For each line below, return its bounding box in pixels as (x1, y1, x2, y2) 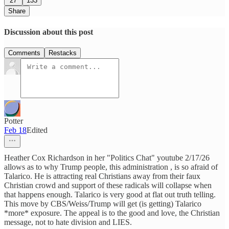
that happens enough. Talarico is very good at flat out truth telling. (4, 190, 216, 199)
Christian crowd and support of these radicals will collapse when (4, 180, 212, 190)
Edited (27, 125, 48, 134)
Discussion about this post (4, 27, 93, 36)
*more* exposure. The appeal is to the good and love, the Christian (4, 208, 220, 217)
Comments (8, 49, 40, 57)
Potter (4, 116, 23, 125)
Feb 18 (4, 125, 27, 134)
